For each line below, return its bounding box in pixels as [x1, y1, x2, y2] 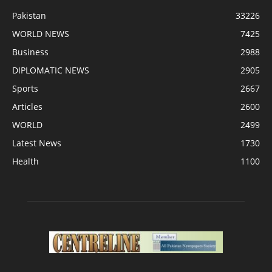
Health [12, 155, 39, 167]
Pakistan [12, 9, 46, 21]
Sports [12, 82, 38, 94]
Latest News [12, 137, 61, 149]
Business [12, 46, 49, 58]
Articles [12, 100, 42, 112]
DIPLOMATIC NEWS [12, 64, 89, 76]
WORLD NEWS [12, 27, 69, 39]
